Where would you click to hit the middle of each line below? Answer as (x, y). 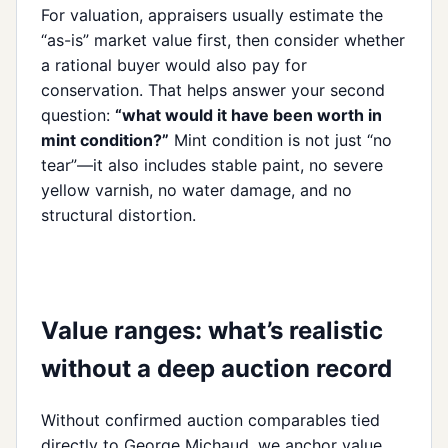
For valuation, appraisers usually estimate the (212, 15)
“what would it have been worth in (248, 115)
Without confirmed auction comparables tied (210, 419)
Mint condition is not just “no (280, 140)
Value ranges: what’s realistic (212, 331)
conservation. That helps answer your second (213, 90)
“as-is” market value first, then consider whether (223, 40)
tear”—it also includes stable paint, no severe (212, 165)
